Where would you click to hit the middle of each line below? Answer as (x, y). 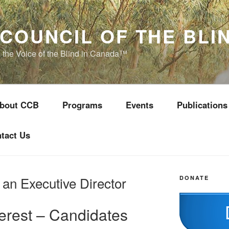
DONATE (194, 178)
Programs (82, 105)
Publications (202, 105)
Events (140, 105)
